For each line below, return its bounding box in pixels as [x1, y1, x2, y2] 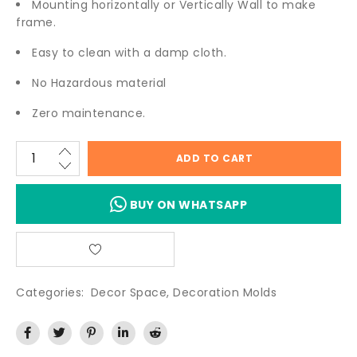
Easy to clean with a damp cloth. [32, 44, 226, 61]
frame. [16, 14, 56, 30]
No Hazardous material [32, 74, 167, 91]
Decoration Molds [173, 284, 277, 300]
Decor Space [90, 284, 167, 300]
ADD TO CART [175, 151, 253, 165]
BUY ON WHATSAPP [129, 196, 248, 213]
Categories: [16, 284, 84, 300]
